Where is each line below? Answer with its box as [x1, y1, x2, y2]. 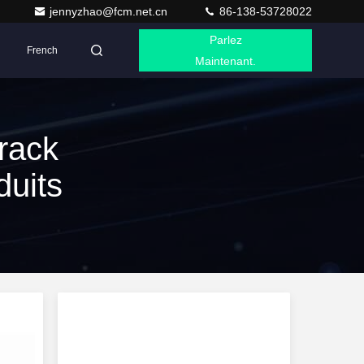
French [27, 45, 58, 56]
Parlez [209, 33, 242, 46]
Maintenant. [195, 54, 257, 67]
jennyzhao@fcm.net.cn [50, 5, 171, 18]
